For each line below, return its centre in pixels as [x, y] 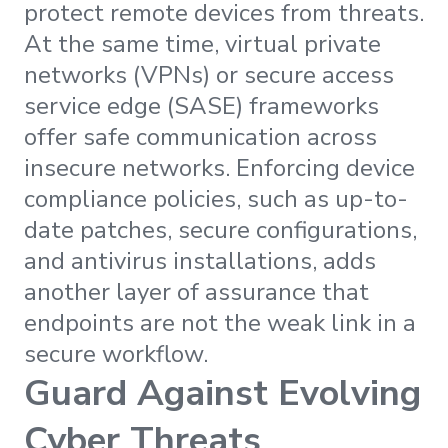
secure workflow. [116, 354]
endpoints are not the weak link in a [220, 323]
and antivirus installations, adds [200, 261]
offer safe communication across [200, 137]
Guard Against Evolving [222, 394]
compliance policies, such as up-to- [216, 199]
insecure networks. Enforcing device [219, 168]
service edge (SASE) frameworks [201, 106]
